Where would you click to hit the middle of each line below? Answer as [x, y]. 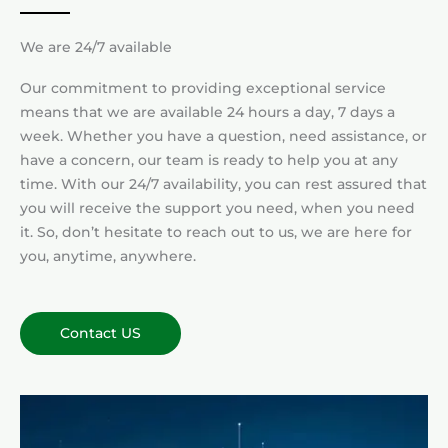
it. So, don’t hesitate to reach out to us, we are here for [216, 231]
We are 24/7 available [96, 46]
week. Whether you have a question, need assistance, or [223, 135]
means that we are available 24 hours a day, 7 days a [207, 111]
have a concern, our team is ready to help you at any [209, 159]
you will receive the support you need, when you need [217, 207]
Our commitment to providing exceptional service [203, 87]
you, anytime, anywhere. [108, 255]
